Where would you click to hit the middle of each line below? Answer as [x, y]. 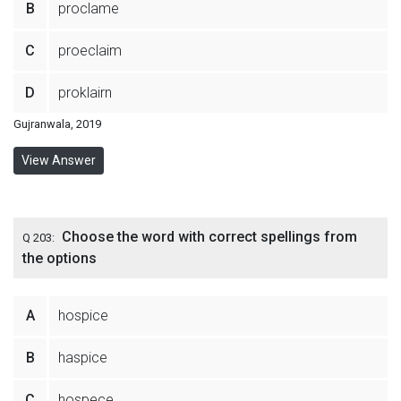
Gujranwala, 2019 [57, 124]
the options [60, 258]
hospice [83, 316]
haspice [83, 358]
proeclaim [90, 51]
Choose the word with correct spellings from [209, 237]
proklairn [85, 93]
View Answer [59, 160]
